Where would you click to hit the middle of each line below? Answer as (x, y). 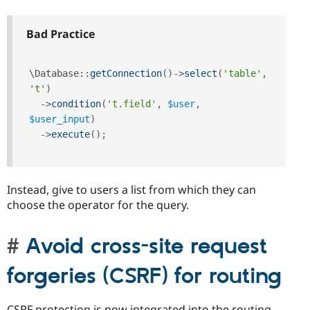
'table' (242, 73)
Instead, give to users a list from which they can (131, 189)
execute (71, 134)
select (201, 73)
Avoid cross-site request (146, 247)
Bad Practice (59, 34)
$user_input (60, 119)
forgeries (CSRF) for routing (144, 276)
